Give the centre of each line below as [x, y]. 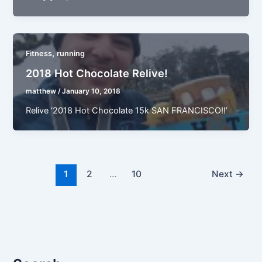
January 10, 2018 [92, 92]
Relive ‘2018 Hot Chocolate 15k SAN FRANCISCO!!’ [127, 111]
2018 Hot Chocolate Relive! [97, 73]
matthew [42, 92]
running [71, 53]
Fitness [39, 53]
